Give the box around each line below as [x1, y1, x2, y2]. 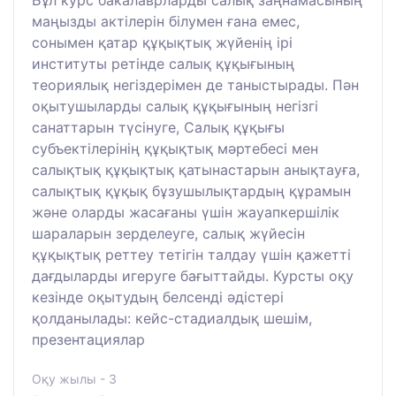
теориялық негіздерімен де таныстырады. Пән [32, 75, 359, 94]
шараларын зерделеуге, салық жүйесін [32, 224, 305, 242]
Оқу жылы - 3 [32, 370, 117, 386]
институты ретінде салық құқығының [32, 54, 294, 72]
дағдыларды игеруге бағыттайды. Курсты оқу [32, 266, 354, 285]
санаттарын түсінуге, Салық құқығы [32, 118, 285, 136]
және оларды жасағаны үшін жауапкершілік [32, 202, 339, 221]
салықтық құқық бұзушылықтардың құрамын [32, 181, 351, 200]
